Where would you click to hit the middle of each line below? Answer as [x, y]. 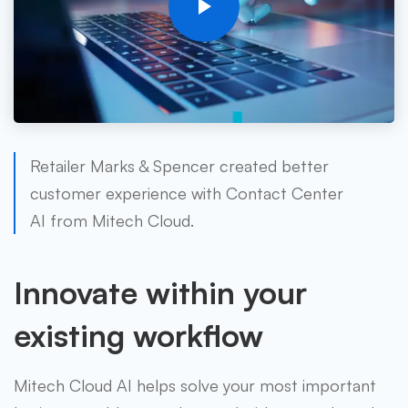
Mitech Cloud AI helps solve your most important [195, 386]
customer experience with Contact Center [187, 194]
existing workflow [138, 336]
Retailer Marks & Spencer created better [179, 166]
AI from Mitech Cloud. [112, 221]
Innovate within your [160, 293]
